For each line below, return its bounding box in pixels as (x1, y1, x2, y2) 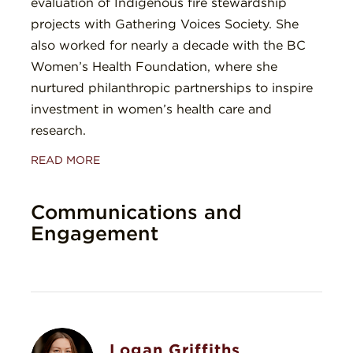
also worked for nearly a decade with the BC (31, 38, 306, 54)
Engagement (31, 221, 158, 246)
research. (31, 123, 86, 139)
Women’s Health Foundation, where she (31, 59, 277, 75)
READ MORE (31, 154, 100, 167)
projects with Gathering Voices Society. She (31, 17, 299, 32)
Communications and (31, 200, 242, 225)
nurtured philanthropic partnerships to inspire (31, 80, 313, 96)
